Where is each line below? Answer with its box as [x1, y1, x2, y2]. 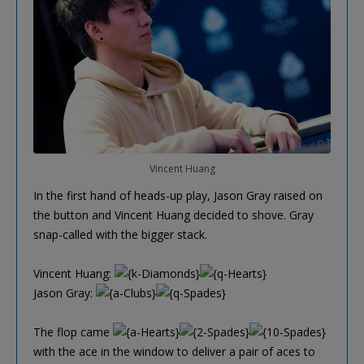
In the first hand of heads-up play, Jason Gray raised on [33, 188, 323, 204]
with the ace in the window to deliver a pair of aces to [33, 344, 315, 360]
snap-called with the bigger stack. [33, 227, 207, 243]
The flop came [33, 324, 113, 340]
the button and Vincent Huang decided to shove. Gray [33, 207, 314, 223]
